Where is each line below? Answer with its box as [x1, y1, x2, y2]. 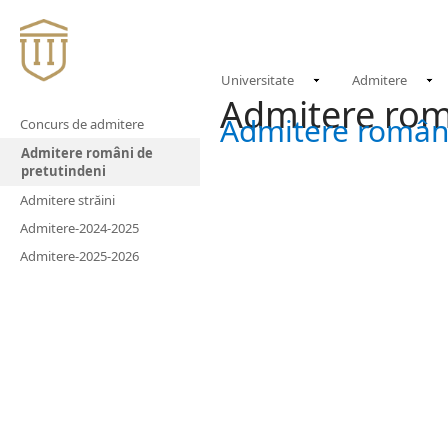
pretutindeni [21, 162, 106, 180]
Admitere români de [21, 144, 153, 162]
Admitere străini [20, 191, 115, 209]
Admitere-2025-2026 [20, 247, 139, 265]
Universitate [221, 70, 294, 89]
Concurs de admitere [20, 115, 144, 133]
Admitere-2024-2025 [20, 219, 139, 237]
